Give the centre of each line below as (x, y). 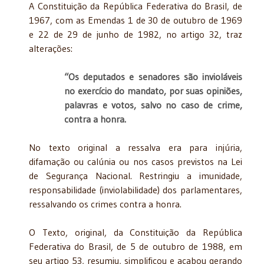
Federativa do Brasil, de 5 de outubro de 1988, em (136, 246)
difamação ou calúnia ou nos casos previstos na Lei (136, 161)
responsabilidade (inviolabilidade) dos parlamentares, (136, 189)
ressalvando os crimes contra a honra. (105, 204)
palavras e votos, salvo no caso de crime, (153, 105)
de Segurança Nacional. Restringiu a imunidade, (136, 175)
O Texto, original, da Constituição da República (136, 232)
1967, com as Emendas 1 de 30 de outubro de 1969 (136, 20)
